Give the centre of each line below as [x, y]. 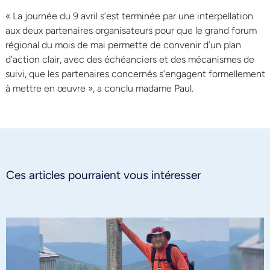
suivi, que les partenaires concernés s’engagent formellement [135, 74]
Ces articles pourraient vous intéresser [103, 175]
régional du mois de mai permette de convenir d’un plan [123, 45]
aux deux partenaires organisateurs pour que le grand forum [131, 30]
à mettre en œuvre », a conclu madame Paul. [99, 88]
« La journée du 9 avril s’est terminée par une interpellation [129, 16]
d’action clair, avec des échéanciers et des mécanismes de [130, 59]
